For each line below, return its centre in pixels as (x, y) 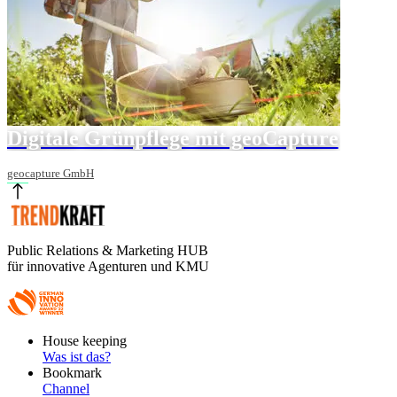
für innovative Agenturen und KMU (108, 266)
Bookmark (72, 372)
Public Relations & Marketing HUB (108, 250)
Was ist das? (77, 356)
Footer (25, 340)
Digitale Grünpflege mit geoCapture (173, 138)
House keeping (85, 340)
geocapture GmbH (51, 173)
